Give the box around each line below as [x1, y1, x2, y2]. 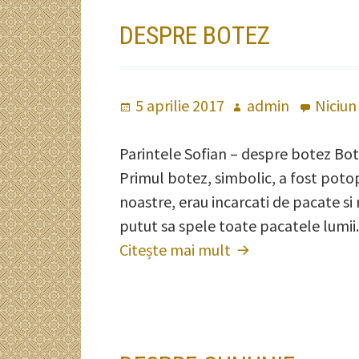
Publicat [119, 95, 177, 115]
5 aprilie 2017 [135, 95, 225, 115]
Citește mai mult [119, 240, 235, 260]
